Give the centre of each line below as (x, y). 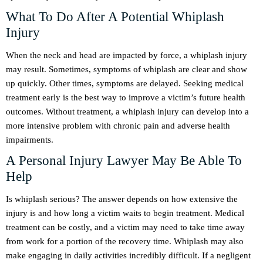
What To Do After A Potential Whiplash (115, 17)
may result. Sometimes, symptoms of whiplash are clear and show (127, 70)
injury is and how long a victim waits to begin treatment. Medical (125, 213)
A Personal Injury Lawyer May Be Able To (124, 161)
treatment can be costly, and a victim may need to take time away (125, 227)
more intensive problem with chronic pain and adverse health (118, 126)
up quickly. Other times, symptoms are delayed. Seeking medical (125, 84)
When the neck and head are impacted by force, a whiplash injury (127, 55)
